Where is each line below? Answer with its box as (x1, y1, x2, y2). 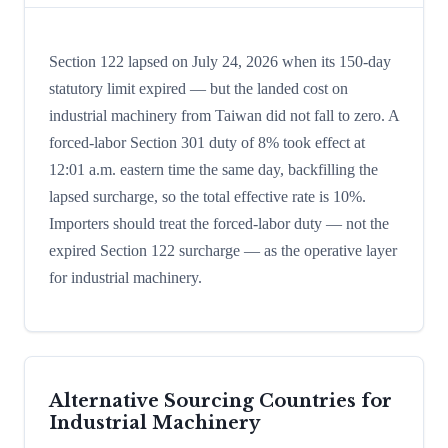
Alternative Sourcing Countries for (49, 389, 392, 412)
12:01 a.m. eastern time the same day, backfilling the (49, 161, 378, 179)
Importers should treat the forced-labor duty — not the (49, 215, 389, 233)
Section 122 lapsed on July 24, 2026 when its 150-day (49, 53, 391, 71)
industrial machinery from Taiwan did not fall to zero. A (49, 107, 399, 125)
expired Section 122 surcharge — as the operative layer (49, 242, 397, 260)
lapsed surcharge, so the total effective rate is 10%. (49, 188, 366, 206)
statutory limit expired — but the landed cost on (49, 80, 348, 98)
